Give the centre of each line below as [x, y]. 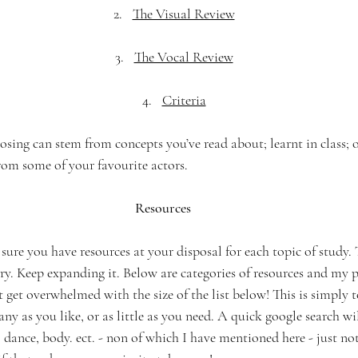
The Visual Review [183, 14]
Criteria [184, 100]
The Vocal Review [183, 57]
